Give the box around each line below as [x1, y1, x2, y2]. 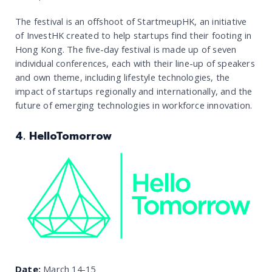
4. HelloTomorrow [15, 127, 112, 144]
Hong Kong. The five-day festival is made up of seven [15, 42, 237, 55]
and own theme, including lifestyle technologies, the [15, 70, 230, 83]
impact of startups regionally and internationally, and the [15, 84, 253, 97]
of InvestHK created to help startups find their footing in [15, 29, 252, 41]
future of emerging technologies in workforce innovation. [15, 98, 255, 111]
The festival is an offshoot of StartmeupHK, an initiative [15, 15, 247, 27]
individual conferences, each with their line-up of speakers [15, 56, 255, 69]
